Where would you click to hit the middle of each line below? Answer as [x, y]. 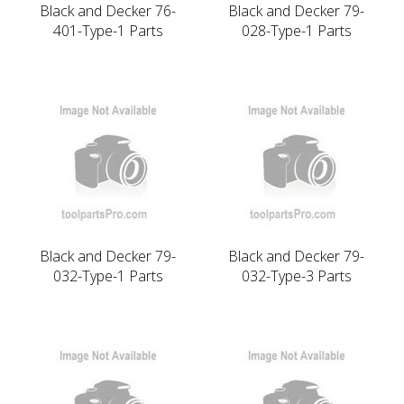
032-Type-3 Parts [296, 275]
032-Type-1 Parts [108, 275]
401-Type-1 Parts [108, 30]
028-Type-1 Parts [296, 30]
